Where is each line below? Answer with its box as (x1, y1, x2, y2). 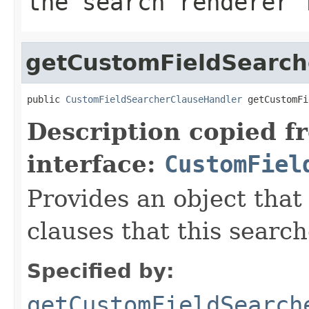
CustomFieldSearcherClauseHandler (66, 93, 242, 105)
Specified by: (27, 259, 175, 283)
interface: (27, 150, 164, 178)
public (27, 93, 66, 105)
